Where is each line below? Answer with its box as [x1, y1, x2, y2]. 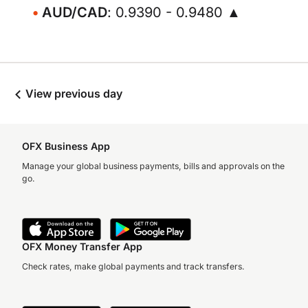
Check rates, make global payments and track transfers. [22, 261, 245, 272]
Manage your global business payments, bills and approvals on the [22, 161, 285, 171]
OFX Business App [22, 140, 110, 152]
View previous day [23, 87, 122, 100]
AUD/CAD [42, 4, 107, 21]
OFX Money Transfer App [22, 241, 142, 252]
